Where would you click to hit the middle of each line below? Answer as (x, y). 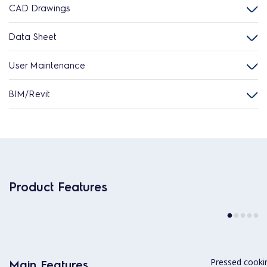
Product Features (58, 187)
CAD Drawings (40, 8)
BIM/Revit (30, 94)
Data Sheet (33, 36)
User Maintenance (47, 65)
